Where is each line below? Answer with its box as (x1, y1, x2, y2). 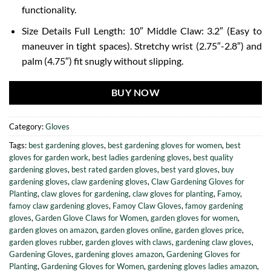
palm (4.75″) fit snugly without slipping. (21, 54, 183, 67)
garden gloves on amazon (9, 225, 97, 235)
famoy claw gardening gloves (9, 201, 109, 211)
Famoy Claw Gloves (113, 201, 181, 211)
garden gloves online (100, 225, 171, 235)
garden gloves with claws (85, 237, 172, 247)
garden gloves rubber (9, 237, 82, 247)
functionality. (21, 4, 76, 16)
